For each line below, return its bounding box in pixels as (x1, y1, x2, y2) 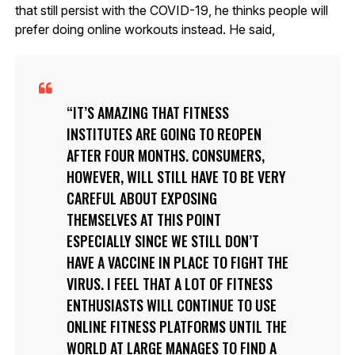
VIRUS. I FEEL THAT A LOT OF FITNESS (66, 273, 273, 294)
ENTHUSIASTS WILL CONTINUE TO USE (66, 294, 277, 315)
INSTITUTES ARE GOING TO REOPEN (66, 123, 261, 144)
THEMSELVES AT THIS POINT (66, 208, 221, 230)
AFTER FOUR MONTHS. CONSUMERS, (66, 144, 265, 166)
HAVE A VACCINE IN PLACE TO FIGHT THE (66, 251, 288, 273)
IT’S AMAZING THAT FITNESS (72, 101, 229, 123)
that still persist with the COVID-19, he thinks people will (14, 2, 328, 18)
